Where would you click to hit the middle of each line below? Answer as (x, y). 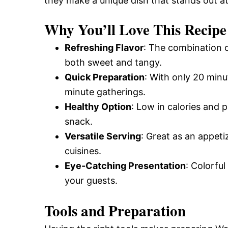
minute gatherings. (105, 92)
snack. (79, 121)
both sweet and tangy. (113, 62)
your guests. (91, 180)
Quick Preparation (105, 77)
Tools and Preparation (115, 211)
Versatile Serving (103, 136)
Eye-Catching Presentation (125, 166)
